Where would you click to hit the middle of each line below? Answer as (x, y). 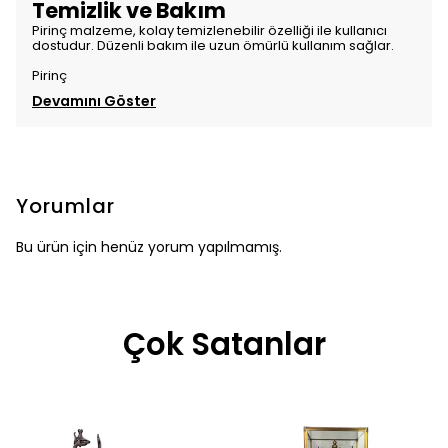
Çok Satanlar (224, 344)
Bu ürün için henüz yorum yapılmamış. (149, 247)
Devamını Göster (94, 101)
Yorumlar (65, 206)
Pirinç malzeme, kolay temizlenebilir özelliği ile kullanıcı (209, 30)
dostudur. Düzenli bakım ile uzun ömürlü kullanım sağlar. (213, 45)
